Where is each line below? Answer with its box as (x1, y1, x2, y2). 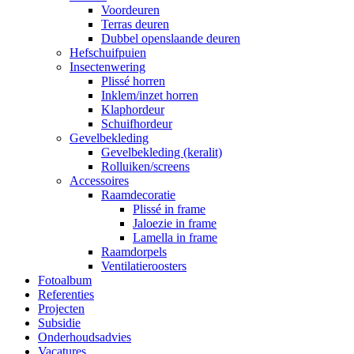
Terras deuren (101, 17, 169, 31)
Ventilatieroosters (101, 259, 186, 273)
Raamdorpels (101, 245, 167, 258)
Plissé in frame (133, 202, 205, 216)
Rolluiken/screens (101, 160, 190, 173)
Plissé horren (101, 74, 165, 88)
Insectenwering (70, 60, 145, 73)
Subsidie (38, 316, 81, 330)
